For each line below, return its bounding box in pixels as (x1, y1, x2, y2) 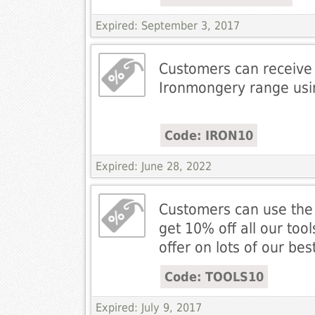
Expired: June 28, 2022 (95, 160, 212, 174)
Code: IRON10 (164, 128, 253, 143)
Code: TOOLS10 (164, 269, 264, 285)
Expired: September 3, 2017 (95, 19, 240, 33)
